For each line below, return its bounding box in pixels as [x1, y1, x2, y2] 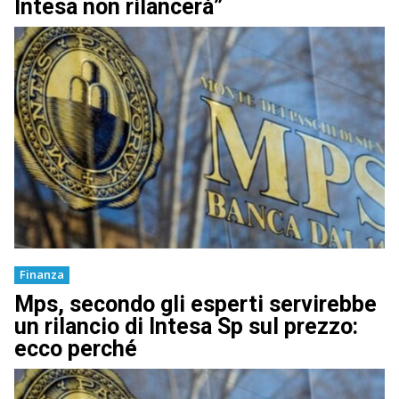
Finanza [20, 266, 64, 283]
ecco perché [14, 336, 137, 362]
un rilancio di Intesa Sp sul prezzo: [14, 313, 358, 340]
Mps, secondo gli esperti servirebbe [14, 291, 377, 318]
